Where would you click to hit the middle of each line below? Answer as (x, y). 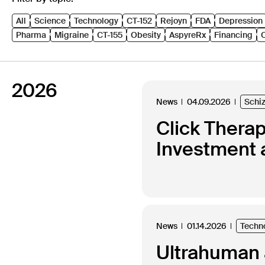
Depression (241, 21)
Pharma (31, 35)
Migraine (72, 35)
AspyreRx (188, 35)
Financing (233, 35)
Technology (96, 21)
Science (50, 21)
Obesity (146, 35)
